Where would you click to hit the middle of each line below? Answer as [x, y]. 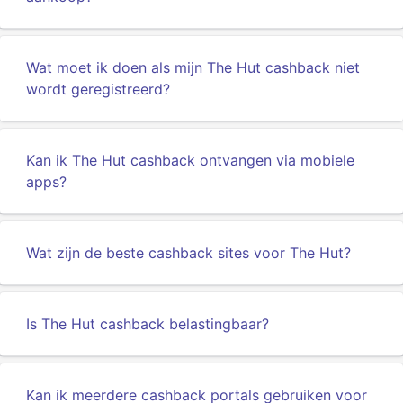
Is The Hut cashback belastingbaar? [148, 324]
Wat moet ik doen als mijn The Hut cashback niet [193, 67]
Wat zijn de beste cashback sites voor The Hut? [188, 253]
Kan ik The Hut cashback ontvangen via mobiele [190, 160]
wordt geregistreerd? [98, 89]
